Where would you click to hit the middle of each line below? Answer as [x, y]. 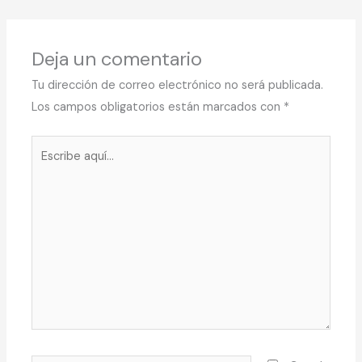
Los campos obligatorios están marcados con [158, 107]
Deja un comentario [117, 59]
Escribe [51, 146]
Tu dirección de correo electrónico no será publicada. [178, 86]
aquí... [46, 168]
